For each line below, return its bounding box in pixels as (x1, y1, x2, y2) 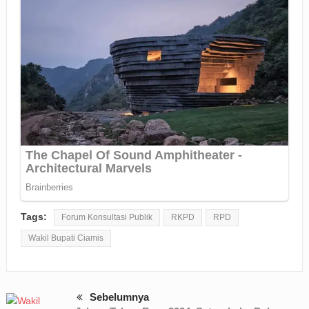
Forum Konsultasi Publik (61, 212, 152, 222)
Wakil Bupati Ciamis (28, 232, 103, 243)
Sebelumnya (89, 290, 149, 303)
